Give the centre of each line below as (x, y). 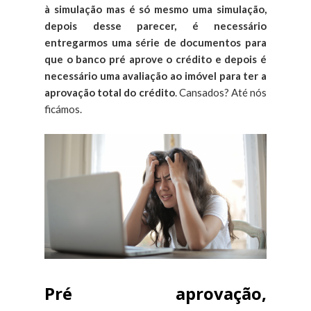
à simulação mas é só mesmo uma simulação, (155, 9)
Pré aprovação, (155, 293)
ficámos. (64, 109)
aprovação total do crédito (110, 92)
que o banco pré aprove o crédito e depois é (155, 59)
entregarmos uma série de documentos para (155, 42)
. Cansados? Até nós (220, 92)
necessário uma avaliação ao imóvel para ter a (155, 75)
